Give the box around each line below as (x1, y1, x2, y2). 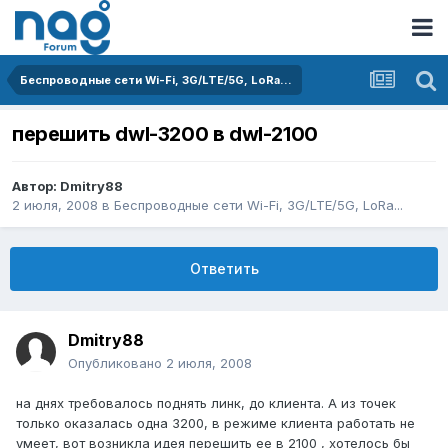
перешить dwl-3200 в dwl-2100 (12, 122, 318, 147)
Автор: (12, 178, 60, 195)
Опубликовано (68, 355, 166, 372)
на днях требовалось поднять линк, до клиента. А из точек (16, 395, 396, 412)
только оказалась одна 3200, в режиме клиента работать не (16, 415, 415, 432)
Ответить (189, 260, 259, 278)
